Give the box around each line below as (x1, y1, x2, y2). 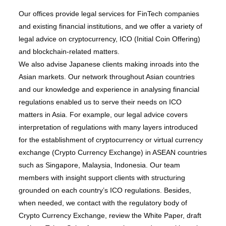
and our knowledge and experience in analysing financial (18, 85, 199, 93)
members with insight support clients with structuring (18, 173, 185, 182)
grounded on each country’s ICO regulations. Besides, (18, 186, 191, 194)
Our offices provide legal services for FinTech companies (18, 9, 199, 18)
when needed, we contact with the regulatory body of (18, 198, 187, 207)
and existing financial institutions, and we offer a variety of (18, 22, 202, 30)
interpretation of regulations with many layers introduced (18, 123, 198, 131)
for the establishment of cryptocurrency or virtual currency (18, 135, 203, 144)
